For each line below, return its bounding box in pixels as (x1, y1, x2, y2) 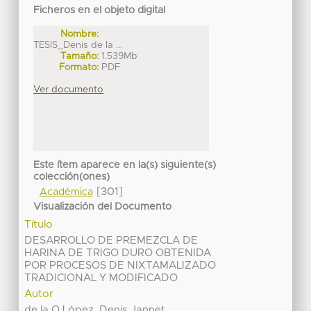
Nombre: (60, 29, 99, 40)
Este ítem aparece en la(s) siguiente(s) (33, 160, 217, 170)
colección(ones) (33, 171, 110, 182)
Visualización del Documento (33, 202, 172, 212)
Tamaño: (60, 51, 99, 62)
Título (24, 219, 53, 230)
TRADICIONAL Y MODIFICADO (24, 272, 178, 283)
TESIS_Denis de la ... (33, 40, 123, 51)
